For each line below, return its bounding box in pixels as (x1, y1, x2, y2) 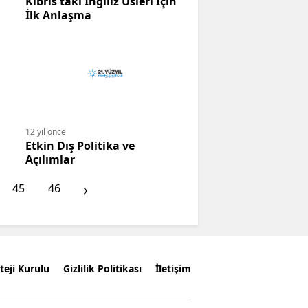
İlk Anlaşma (25, 8, 91, 23)
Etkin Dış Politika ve (25, 138, 135, 154)
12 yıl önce (25, 126, 66, 138)
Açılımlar (25, 152, 75, 168)
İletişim (155, 261, 191, 275)
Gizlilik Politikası (63, 261, 142, 275)
